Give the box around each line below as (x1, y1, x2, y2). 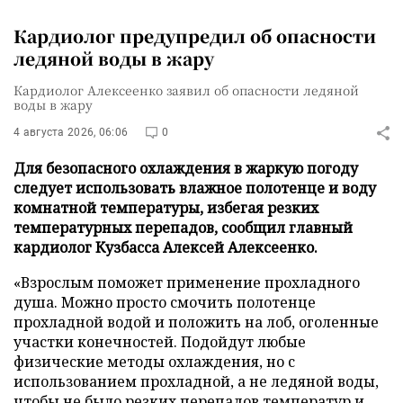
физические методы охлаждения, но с (13, 352, 295, 372)
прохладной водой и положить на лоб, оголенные (13, 312, 379, 332)
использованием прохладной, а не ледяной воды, (13, 372, 379, 391)
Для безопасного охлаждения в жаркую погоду (13, 158, 358, 178)
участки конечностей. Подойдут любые (13, 332, 306, 352)
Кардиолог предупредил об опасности (13, 23, 376, 48)
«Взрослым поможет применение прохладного (13, 273, 360, 292)
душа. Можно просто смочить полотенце (13, 292, 316, 312)
